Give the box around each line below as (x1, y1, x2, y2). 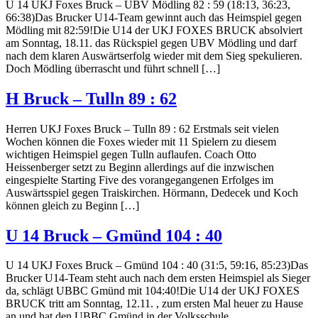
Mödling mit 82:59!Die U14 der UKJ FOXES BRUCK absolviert (6, 23, 302, 36)
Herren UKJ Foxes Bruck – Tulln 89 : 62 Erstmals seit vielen (6, 122, 279, 135)
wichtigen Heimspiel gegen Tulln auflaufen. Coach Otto (6, 148, 256, 160)
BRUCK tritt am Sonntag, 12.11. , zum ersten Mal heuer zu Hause (6, 297, 303, 310)
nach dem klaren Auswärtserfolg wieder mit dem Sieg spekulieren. (6, 49, 302, 62)
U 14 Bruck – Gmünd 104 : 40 (6, 226, 222, 245)
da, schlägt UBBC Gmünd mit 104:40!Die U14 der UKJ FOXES (6, 285, 300, 297)
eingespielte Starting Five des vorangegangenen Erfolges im (6, 173, 273, 186)
